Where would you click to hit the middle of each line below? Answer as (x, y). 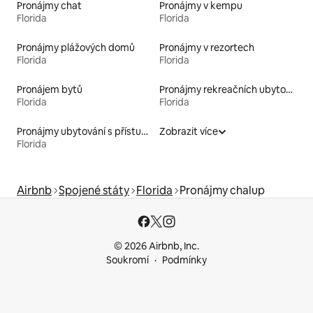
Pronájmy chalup (222, 191)
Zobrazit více (189, 132)
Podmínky (184, 260)
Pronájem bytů (50, 90)
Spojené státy (94, 191)
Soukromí (128, 260)
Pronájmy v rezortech (207, 48)
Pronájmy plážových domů (76, 48)
